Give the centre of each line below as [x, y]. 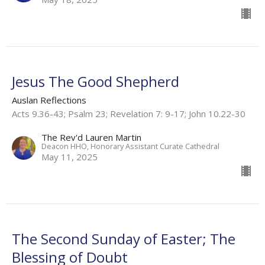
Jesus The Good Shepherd [96, 81]
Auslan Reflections [49, 100]
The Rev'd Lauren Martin [91, 137]
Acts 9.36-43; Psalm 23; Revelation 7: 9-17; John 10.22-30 [129, 113]
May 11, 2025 [70, 156]
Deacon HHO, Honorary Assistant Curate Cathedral [130, 146]
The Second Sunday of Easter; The [124, 238]
